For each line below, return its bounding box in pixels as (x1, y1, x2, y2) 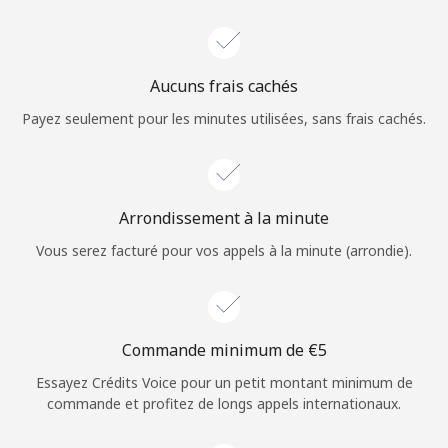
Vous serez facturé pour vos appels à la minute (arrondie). (36, 240, 412, 260)
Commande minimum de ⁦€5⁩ (121, 338, 327, 361)
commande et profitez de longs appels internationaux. (47, 393, 401, 413)
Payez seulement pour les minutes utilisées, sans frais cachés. (22, 108, 426, 128)
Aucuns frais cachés (150, 74, 298, 97)
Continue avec (177, 100, 271, 120)
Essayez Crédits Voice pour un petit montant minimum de (35, 372, 413, 392)
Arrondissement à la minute (119, 206, 329, 229)
